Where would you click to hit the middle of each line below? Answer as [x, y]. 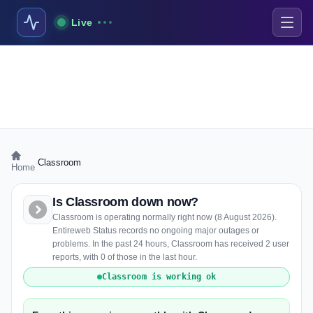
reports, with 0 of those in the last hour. [125, 257]
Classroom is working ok [159, 277]
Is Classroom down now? [126, 202]
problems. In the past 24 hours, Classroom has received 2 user [171, 244]
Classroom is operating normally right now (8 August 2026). [165, 217]
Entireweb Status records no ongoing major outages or [156, 231]
